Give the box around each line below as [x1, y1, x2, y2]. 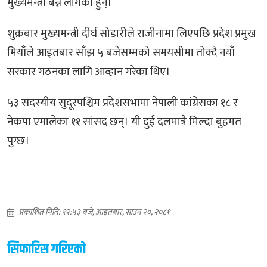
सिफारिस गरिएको [7, 238, 86, 260]
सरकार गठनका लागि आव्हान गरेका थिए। [7, 62, 170, 81]
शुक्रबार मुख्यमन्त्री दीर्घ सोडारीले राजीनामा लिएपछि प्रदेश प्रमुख [7, 24, 256, 43]
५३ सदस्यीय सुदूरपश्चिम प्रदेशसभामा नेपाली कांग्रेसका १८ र [7, 93, 238, 112]
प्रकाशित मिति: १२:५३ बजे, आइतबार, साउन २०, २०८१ [19, 204, 170, 219]
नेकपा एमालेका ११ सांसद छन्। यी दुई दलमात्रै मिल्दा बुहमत [7, 112, 241, 131]
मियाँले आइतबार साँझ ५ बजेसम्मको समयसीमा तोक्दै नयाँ [7, 43, 235, 62]
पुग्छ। [7, 131, 30, 150]
